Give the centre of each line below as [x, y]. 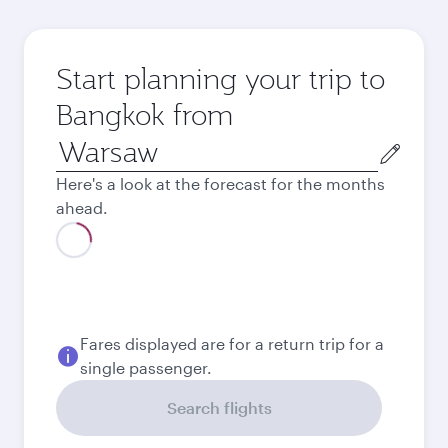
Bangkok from [144, 114]
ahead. [82, 207]
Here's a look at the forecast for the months [220, 183]
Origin [78, 143]
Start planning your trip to [220, 78]
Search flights [219, 407]
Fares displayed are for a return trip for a [232, 343]
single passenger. [146, 367]
